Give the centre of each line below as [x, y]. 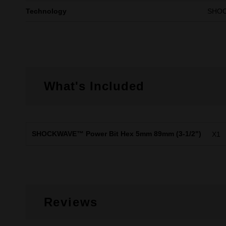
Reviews [71, 202]
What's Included [94, 86]
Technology [46, 11]
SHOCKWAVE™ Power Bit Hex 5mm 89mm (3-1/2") [116, 134]
